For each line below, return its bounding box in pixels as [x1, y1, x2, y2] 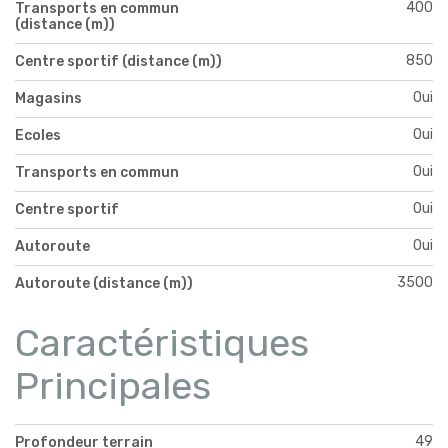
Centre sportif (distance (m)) [15, 52, 222, 70]
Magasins [15, 89, 82, 107]
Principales [15, 362, 211, 409]
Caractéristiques [15, 319, 309, 366]
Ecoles [15, 126, 61, 144]
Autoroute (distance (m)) [15, 274, 193, 292]
